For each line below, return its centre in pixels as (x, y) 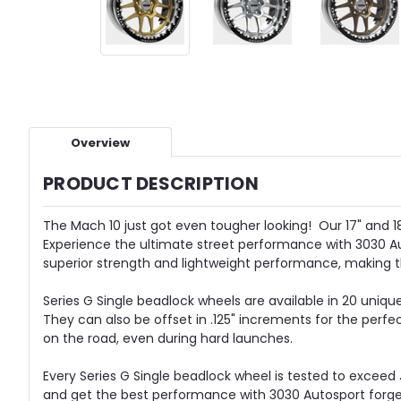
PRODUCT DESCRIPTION (151, 184)
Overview (100, 143)
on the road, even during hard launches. (168, 339)
